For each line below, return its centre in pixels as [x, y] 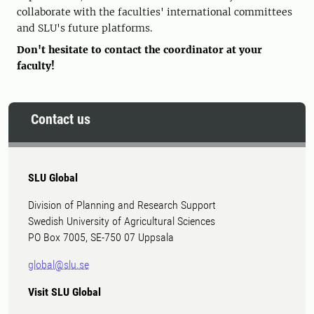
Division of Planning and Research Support [122, 205]
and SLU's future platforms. [84, 28]
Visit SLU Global [64, 292]
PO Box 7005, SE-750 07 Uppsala [101, 238]
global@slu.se [59, 265]
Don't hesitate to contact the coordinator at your [139, 50]
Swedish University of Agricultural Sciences [122, 221]
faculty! [36, 66]
